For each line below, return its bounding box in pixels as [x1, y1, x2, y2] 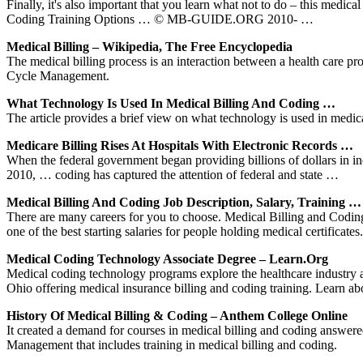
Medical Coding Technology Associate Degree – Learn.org [6, 251, 328, 266]
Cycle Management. [6, 68, 109, 83]
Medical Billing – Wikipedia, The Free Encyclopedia [6, 39, 293, 53]
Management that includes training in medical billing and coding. [6, 337, 337, 352]
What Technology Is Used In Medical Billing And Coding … [6, 96, 335, 110]
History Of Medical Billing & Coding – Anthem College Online [6, 308, 348, 322]
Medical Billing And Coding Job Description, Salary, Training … [6, 194, 361, 209]
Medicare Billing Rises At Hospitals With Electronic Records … [6, 138, 353, 152]
